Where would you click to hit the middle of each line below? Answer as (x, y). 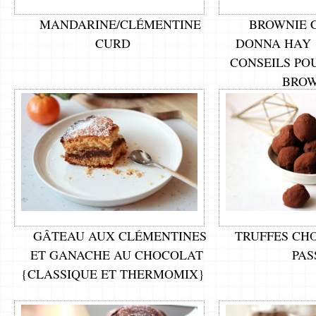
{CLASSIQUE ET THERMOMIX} (113, 273)
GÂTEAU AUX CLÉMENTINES (120, 235)
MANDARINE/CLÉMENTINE (120, 24)
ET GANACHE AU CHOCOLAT (116, 254)
